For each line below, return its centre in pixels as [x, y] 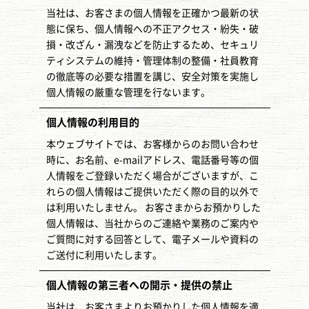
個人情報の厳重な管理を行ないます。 [128, 92]
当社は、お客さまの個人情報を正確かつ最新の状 [152, 13]
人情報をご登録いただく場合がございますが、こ [152, 176]
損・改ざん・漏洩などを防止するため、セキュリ [152, 45]
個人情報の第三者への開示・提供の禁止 [139, 285]
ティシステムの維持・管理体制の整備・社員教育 [152, 61]
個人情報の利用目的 [92, 122]
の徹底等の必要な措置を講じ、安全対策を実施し [152, 77]
